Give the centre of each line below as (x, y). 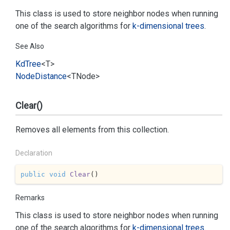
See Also (30, 46)
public (33, 174)
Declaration (34, 153)
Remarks (30, 198)
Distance (51, 76)
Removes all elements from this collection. (92, 130)
